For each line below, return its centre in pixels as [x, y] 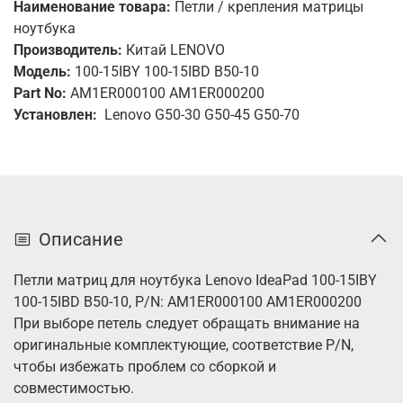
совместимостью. [76, 389]
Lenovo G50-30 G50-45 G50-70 [202, 114]
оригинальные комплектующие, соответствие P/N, [184, 345]
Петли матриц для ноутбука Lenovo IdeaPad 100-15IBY [195, 281]
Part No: [40, 93]
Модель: [42, 71]
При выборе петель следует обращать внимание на [187, 324]
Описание [81, 240]
